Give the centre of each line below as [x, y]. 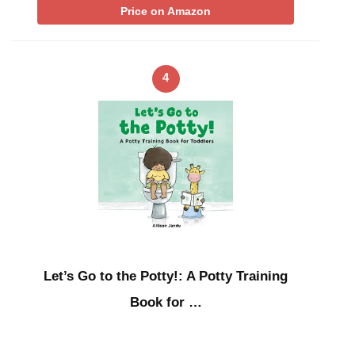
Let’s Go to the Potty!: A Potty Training [166, 277]
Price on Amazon [166, 11]
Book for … [166, 303]
